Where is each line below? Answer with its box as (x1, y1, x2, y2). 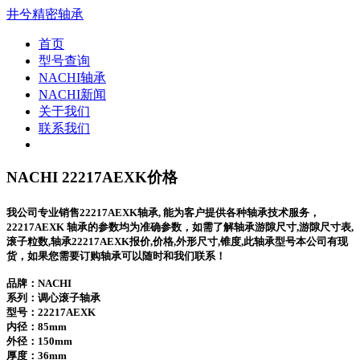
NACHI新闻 (39, 88, 106, 101)
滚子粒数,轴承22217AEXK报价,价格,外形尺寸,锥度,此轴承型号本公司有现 (6, 235, 348, 247)
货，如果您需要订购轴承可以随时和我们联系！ (6, 249, 226, 262)
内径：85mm (6, 320, 67, 333)
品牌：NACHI (6, 276, 72, 289)
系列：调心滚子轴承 (6, 291, 100, 304)
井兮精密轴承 (6, 7, 84, 21)
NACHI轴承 (39, 71, 106, 84)
